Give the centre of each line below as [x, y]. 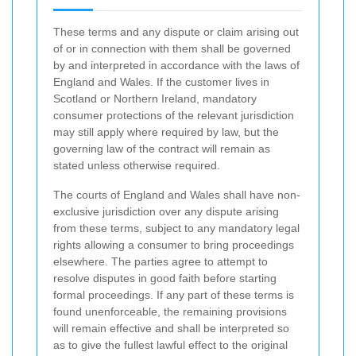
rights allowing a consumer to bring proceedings [174, 245]
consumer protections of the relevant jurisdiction [174, 116]
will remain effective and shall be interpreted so [171, 329]
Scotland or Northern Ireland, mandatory [155, 99]
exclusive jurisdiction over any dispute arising [166, 212]
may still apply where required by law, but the [166, 132]
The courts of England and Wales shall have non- [177, 195]
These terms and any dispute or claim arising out [176, 32]
